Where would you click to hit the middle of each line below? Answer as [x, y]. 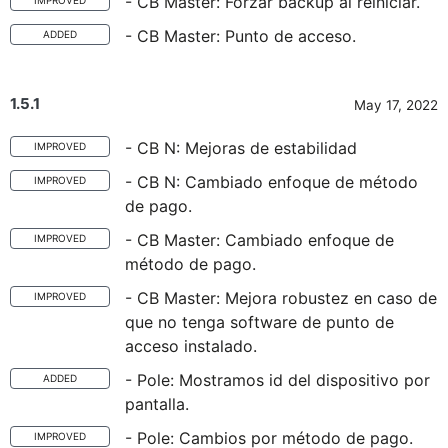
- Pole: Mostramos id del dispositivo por [277, 380]
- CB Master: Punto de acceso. [240, 36]
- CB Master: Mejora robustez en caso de [281, 298]
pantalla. [157, 404]
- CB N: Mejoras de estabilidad [241, 148]
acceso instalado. [191, 346]
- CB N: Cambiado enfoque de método [271, 182]
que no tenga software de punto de [259, 322]
